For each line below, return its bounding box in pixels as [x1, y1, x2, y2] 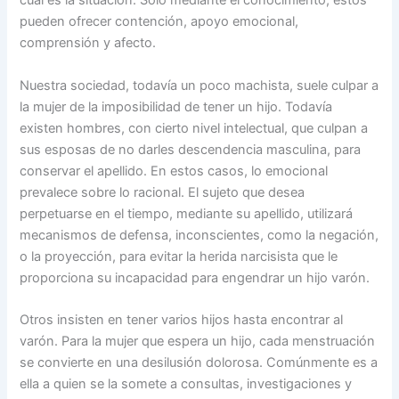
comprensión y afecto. [20, 35, 157, 52]
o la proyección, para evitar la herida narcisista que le [20, 248, 338, 265]
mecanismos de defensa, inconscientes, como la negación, [20, 226, 379, 243]
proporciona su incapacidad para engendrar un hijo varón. [20, 269, 370, 286]
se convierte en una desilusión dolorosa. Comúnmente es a [20, 354, 379, 370]
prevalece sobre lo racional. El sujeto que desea [20, 183, 305, 200]
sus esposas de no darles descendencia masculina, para [20, 141, 362, 158]
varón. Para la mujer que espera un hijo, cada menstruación [20, 333, 376, 349]
